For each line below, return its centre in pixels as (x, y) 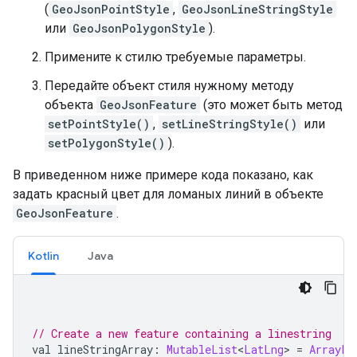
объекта (71, 105)
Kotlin (43, 256)
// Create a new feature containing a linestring (182, 333)
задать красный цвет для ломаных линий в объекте (168, 194)
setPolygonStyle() (106, 143)
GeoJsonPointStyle (111, 9)
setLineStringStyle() (229, 124)
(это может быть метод (271, 105)
